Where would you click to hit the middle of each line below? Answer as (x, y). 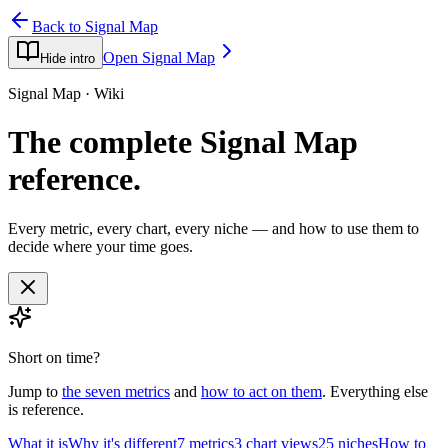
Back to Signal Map (95, 26)
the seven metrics (116, 391)
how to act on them (261, 391)
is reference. (46, 409)
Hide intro (67, 58)
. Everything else (375, 391)
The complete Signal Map (183, 142)
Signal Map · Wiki (66, 93)
